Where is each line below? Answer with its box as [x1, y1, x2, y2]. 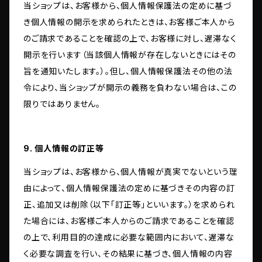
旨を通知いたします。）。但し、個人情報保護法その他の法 [23, 66, 233, 77]
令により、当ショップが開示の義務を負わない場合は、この [23, 82, 237, 93]
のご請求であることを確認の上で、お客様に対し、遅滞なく [23, 33, 237, 44]
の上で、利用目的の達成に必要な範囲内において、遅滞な [23, 232, 235, 243]
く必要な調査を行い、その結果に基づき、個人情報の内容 [23, 249, 233, 259]
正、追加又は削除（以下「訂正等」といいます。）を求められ [23, 199, 235, 210]
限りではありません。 [23, 99, 101, 109]
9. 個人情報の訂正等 [23, 143, 104, 154]
